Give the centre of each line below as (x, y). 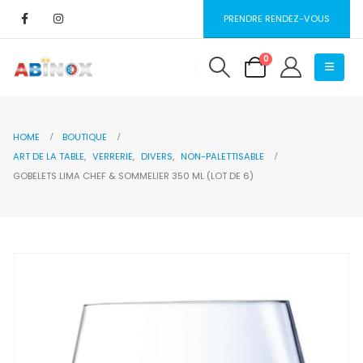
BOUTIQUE (85, 137)
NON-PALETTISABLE (222, 156)
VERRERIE (113, 156)
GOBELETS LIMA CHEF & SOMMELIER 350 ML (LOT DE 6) (133, 175)
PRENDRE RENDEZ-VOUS (277, 18)
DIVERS (157, 156)
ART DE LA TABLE (49, 156)
